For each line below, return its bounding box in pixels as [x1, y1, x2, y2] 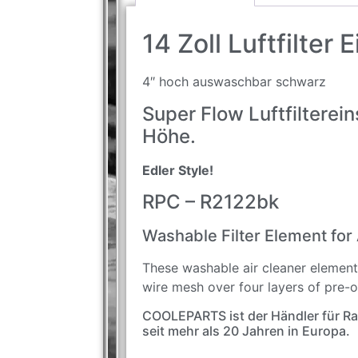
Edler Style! [142, 161, 213, 178]
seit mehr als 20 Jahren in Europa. [142, 322, 350, 339]
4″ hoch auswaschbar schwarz [142, 74, 326, 90]
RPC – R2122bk [142, 190, 279, 214]
